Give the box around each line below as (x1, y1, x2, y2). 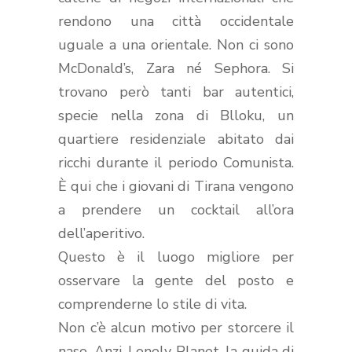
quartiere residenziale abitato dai (58, 129, 294, 148)
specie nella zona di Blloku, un (58, 105, 294, 125)
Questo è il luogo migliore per (58, 247, 294, 266)
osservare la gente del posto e (58, 270, 294, 290)
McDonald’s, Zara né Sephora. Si (58, 58, 294, 78)
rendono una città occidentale (58, 11, 294, 31)
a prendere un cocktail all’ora (58, 200, 294, 219)
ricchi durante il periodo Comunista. (58, 152, 294, 172)
